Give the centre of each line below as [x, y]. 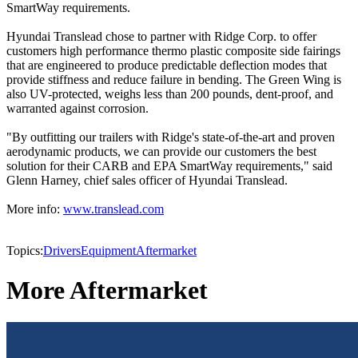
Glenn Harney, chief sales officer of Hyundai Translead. [147, 181]
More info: [35, 209]
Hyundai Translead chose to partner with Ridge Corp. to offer [161, 37]
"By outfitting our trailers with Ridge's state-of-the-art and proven [171, 137]
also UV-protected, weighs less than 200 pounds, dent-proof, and [170, 94]
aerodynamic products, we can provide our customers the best [161, 152]
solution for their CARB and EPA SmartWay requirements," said [169, 166]
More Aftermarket [107, 290]
